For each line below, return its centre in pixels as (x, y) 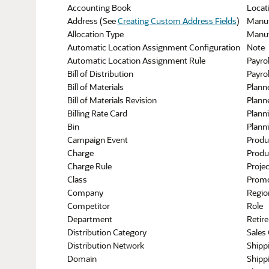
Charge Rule (89, 166)
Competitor (88, 206)
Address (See (92, 21)
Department (89, 219)
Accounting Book (99, 8)
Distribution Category (107, 232)
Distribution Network (105, 245)
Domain (82, 258)
